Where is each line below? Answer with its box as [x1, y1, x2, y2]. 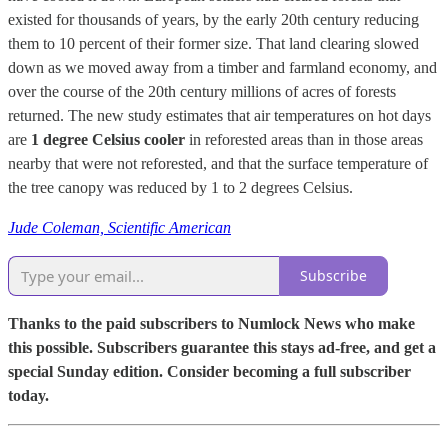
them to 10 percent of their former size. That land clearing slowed [8, 34, 419, 52]
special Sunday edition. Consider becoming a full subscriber [8, 362, 411, 380]
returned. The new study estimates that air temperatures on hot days [8, 106, 431, 124]
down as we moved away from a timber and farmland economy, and [8, 58, 437, 76]
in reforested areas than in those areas [185, 130, 423, 148]
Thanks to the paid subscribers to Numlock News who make [8, 314, 415, 332]
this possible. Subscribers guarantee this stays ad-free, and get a [8, 338, 436, 356]
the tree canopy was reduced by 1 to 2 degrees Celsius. [8, 178, 353, 196]
